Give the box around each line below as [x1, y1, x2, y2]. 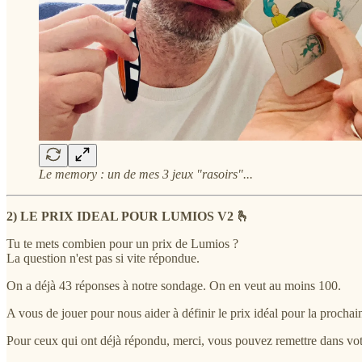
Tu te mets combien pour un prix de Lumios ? [6, 237, 238, 251]
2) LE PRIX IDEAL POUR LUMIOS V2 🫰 [6, 209, 250, 224]
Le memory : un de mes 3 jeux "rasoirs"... [39, 167, 253, 182]
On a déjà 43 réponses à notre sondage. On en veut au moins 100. [6, 279, 341, 293]
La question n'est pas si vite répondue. [6, 251, 200, 266]
